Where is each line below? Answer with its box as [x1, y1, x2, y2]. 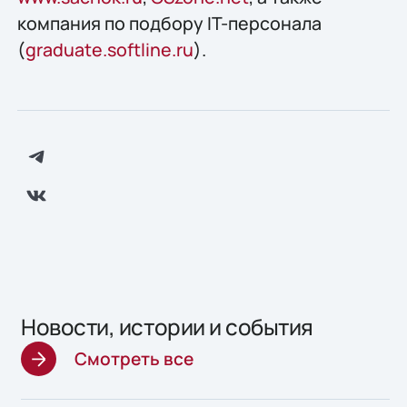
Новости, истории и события [21, 311, 313, 342]
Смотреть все [74, 346, 194, 371]
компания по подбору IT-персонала [16, 11, 322, 36]
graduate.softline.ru [25, 37, 194, 63]
